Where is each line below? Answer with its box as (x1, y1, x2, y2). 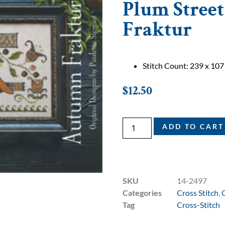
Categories (123, 187, 162, 197)
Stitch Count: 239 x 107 (143, 61, 224, 71)
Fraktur (123, 17, 192, 43)
